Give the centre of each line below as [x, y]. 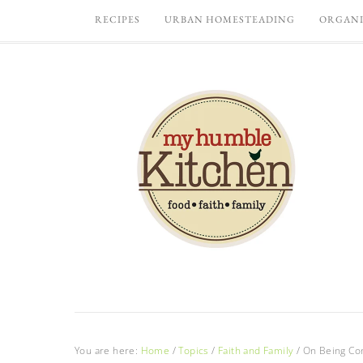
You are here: [108, 350]
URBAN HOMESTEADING [230, 19]
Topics [194, 350]
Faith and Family [256, 350]
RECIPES [117, 19]
